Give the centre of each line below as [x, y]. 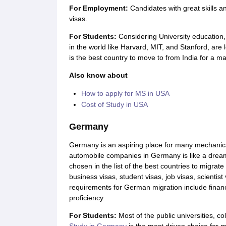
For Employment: [99, 8]
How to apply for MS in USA [125, 93]
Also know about [98, 75]
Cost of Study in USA [114, 104]
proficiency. [87, 198]
